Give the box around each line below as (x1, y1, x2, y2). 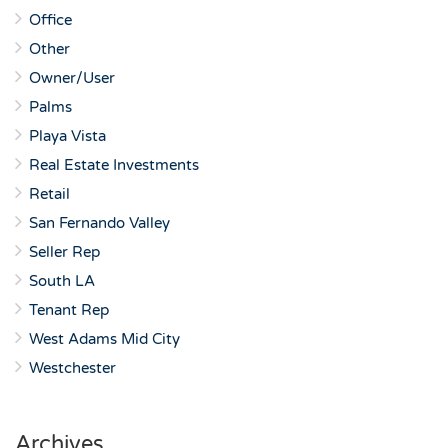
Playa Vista (29, 127, 106, 145)
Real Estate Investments (29, 156, 199, 174)
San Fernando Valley (29, 214, 170, 232)
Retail (29, 185, 70, 203)
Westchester (29, 359, 116, 377)
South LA (29, 272, 95, 290)
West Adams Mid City (29, 330, 180, 348)
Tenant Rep (29, 301, 109, 319)
